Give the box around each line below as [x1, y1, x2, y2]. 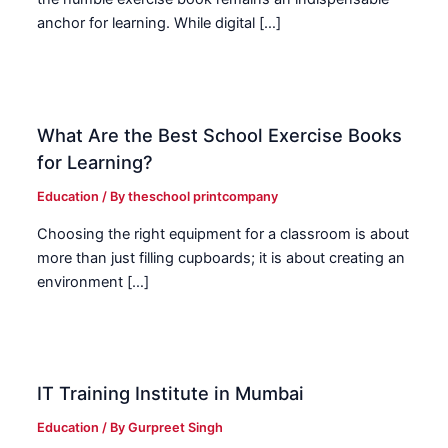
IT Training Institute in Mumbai [37, 382, 305, 405]
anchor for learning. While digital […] [37, 14, 282, 33]
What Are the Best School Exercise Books [37, 124, 403, 147]
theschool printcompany [128, 188, 279, 204]
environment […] [37, 272, 150, 291]
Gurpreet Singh [128, 420, 224, 436]
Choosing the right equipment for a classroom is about [37, 224, 410, 243]
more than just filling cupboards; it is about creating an [37, 248, 406, 267]
